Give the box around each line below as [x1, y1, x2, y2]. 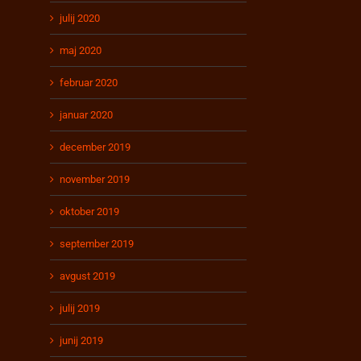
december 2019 [60, 141, 131, 154]
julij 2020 [60, 12, 101, 25]
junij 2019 [60, 334, 104, 347]
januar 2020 [60, 109, 114, 122]
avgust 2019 [60, 270, 116, 283]
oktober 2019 [60, 205, 120, 218]
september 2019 [60, 238, 135, 251]
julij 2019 [60, 302, 101, 315]
